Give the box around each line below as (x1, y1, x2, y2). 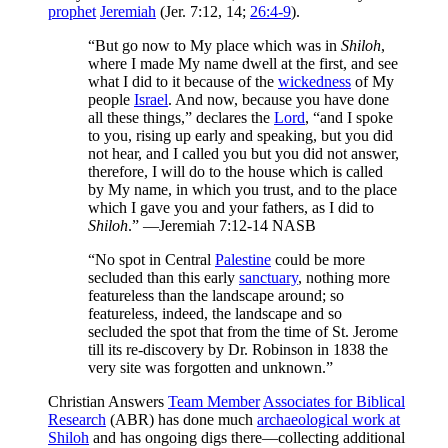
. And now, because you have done (168, 90, 389, 108)
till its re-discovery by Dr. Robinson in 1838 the (88, 340, 388, 358)
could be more (271, 250, 365, 268)
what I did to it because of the (88, 72, 278, 90)
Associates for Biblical (263, 392, 405, 410)
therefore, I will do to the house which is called (88, 162, 383, 180)
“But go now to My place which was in (88, 36, 341, 54)
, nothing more (298, 268, 390, 286)
